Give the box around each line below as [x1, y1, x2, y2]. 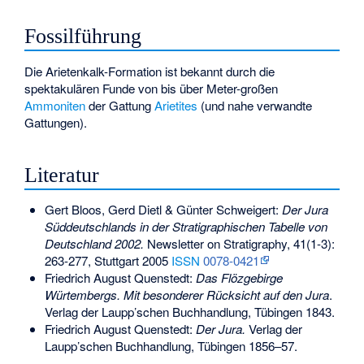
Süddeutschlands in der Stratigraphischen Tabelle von [44, 217, 327, 235]
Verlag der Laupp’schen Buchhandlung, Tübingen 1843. [44, 302, 335, 320]
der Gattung [85, 96, 155, 114]
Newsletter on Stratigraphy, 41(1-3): [143, 234, 335, 252]
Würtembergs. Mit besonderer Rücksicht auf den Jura [44, 285, 329, 303]
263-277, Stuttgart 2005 [44, 251, 171, 269]
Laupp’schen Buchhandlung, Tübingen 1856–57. [44, 336, 297, 354]
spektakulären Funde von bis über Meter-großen [24, 79, 279, 97]
